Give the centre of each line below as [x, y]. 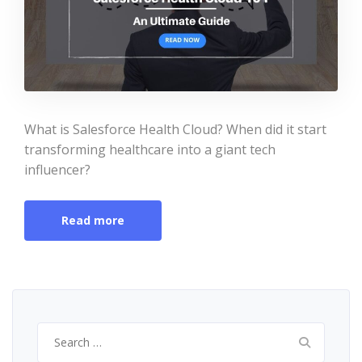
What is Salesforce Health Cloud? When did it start [175, 130]
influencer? [57, 170]
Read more [93, 221]
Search [56, 331]
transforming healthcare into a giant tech [150, 150]
